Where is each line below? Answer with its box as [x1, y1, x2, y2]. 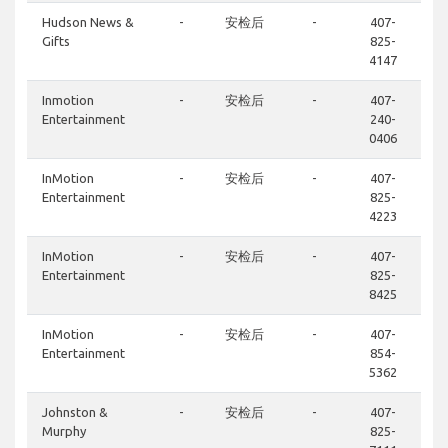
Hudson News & [42, 15, 134, 30]
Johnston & [42, 405, 108, 420]
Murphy [42, 424, 86, 439]
